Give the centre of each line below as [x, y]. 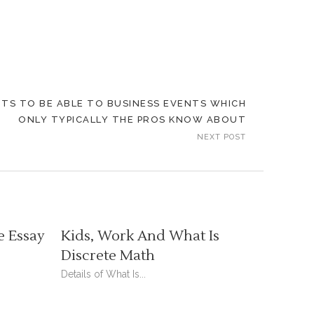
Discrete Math [108, 256]
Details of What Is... [104, 274]
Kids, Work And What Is [141, 236]
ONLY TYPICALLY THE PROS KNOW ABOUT [132, 120]
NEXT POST [221, 137]
